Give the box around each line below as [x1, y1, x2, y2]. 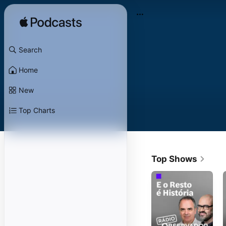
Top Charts [19, 106, 55, 115]
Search [19, 45, 42, 54]
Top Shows [151, 154, 197, 164]
